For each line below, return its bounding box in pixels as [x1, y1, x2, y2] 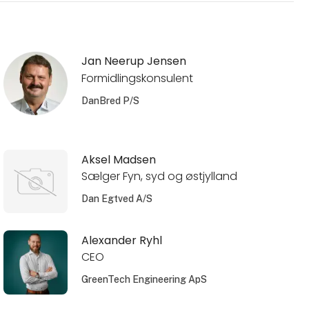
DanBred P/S [81, 95, 139, 107]
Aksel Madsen [81, 151, 156, 168]
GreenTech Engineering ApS [81, 274, 207, 286]
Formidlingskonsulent [81, 70, 193, 87]
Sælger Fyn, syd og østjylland [81, 168, 237, 185]
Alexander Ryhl [81, 232, 162, 248]
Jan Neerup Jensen [81, 53, 186, 70]
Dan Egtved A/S [81, 193, 152, 205]
